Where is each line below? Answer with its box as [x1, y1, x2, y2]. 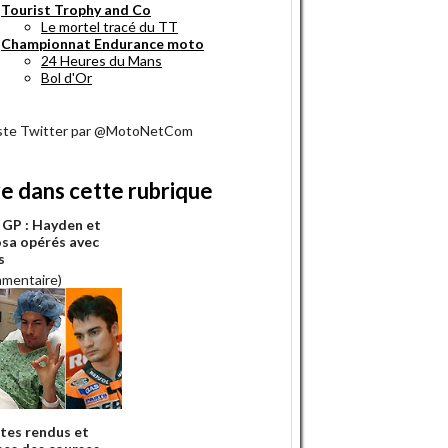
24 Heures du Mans [41, 52, 162, 70]
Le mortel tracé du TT [41, 18, 178, 36]
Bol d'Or [41, 69, 92, 87]
